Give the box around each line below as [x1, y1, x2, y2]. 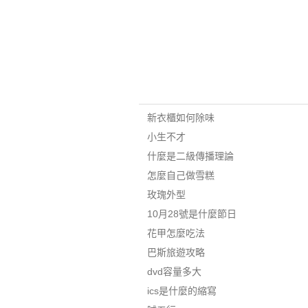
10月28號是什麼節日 [146, 208, 236, 219]
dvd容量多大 [146, 266, 201, 277]
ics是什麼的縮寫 [146, 285, 217, 296]
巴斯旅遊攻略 [146, 247, 205, 258]
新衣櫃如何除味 [146, 112, 214, 123]
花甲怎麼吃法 [146, 228, 205, 239]
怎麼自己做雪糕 [146, 170, 214, 181]
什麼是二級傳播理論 [146, 151, 234, 162]
